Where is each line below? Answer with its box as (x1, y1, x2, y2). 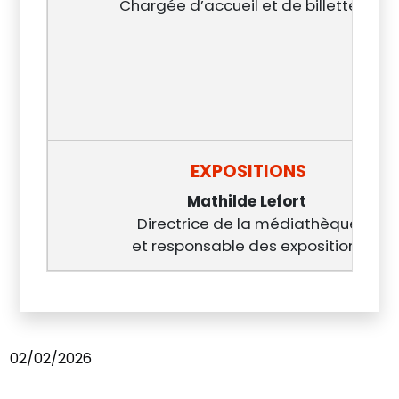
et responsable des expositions (131, 235, 365, 256)
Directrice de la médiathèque (137, 213, 360, 234)
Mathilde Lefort (186, 191, 310, 212)
